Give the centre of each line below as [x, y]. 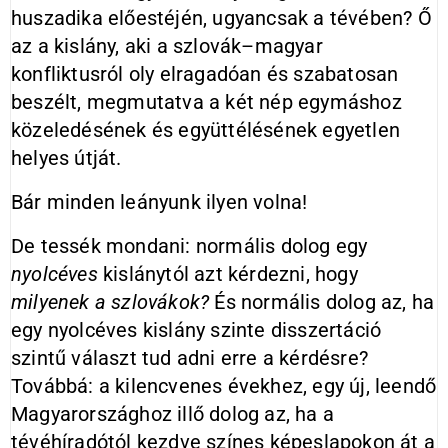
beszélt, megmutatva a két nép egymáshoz [206, 102]
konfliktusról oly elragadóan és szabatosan [205, 74]
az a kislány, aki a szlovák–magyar [167, 46]
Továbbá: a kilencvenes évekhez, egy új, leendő [224, 386]
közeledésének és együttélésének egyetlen [206, 130]
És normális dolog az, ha [322, 302]
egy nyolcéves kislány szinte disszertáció [196, 330]
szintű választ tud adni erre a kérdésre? [189, 358]
